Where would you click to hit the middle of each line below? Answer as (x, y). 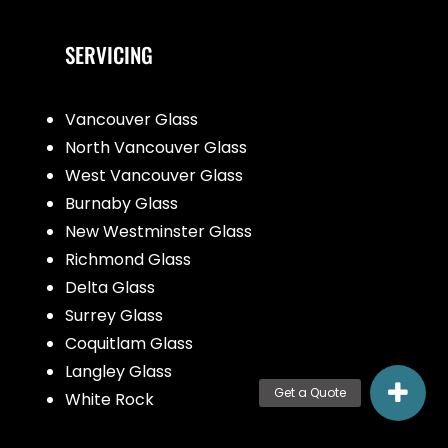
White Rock (109, 399)
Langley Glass (118, 371)
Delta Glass (110, 287)
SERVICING (109, 54)
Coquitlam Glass (129, 343)
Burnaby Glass (121, 203)
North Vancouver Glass (156, 147)
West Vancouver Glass (154, 175)
